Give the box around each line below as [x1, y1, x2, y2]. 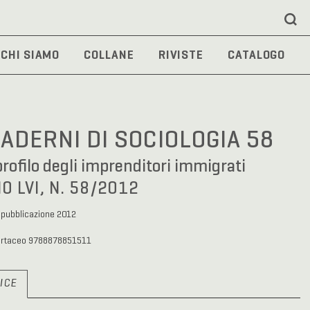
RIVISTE [158, 46, 203, 62]
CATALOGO [228, 46, 286, 62]
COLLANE [84, 46, 134, 62]
